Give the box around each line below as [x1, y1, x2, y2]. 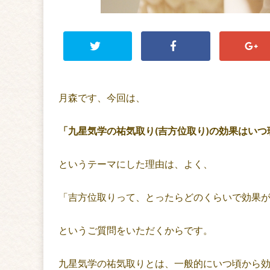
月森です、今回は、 [58, 92, 145, 104]
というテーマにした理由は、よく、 [58, 158, 213, 170]
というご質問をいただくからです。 [58, 224, 213, 236]
